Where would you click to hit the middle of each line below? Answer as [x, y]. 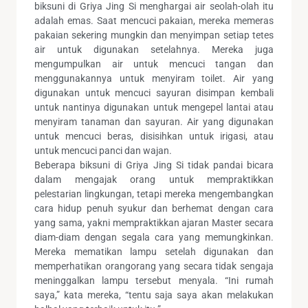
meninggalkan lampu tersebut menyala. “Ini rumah [154, 280]
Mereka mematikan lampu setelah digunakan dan [154, 251]
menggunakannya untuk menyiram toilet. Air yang [154, 78]
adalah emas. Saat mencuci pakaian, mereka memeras [154, 20]
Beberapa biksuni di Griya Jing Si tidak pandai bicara [154, 165]
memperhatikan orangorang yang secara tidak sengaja [154, 266]
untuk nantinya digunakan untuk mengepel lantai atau [154, 107]
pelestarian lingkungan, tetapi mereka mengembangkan [154, 194]
